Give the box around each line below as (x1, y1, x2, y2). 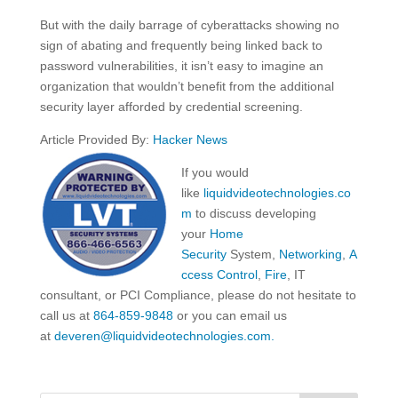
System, (229, 247, 279, 262)
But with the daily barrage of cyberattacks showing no (39, 18, 339, 33)
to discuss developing (191, 206, 316, 221)
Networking (278, 247, 342, 262)
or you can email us (172, 308, 287, 323)
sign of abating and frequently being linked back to (39, 38, 322, 53)
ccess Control (180, 267, 258, 283)
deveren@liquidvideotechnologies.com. (53, 329, 275, 344)
